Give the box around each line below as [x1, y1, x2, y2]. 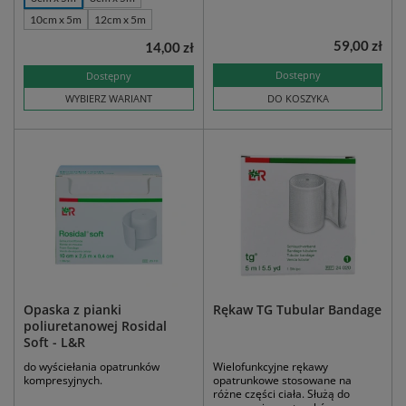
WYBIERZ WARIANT [65, 92, 152, 106]
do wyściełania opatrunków [24, 359, 159, 375]
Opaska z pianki [24, 301, 121, 319]
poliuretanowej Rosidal [24, 317, 167, 335]
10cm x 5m [30, 13, 82, 27]
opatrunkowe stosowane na [213, 372, 352, 389]
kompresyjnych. [24, 372, 102, 389]
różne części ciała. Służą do [213, 386, 350, 402]
